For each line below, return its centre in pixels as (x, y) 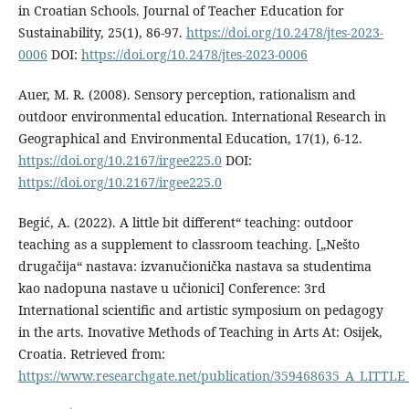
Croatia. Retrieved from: (91, 354)
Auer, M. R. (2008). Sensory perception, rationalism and (187, 95)
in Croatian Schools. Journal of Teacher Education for (181, 11)
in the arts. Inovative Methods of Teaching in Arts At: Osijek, (200, 332)
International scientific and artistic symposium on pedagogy (200, 310)
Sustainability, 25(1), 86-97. (102, 33)
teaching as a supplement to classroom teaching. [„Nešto (189, 245)
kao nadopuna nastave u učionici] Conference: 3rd (172, 288)
